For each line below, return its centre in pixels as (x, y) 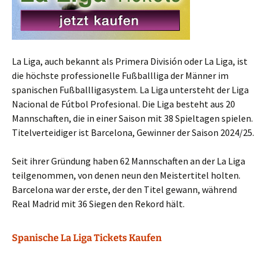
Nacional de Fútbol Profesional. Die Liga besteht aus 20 (123, 104)
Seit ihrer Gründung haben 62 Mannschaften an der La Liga (129, 161)
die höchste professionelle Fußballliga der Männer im (120, 76)
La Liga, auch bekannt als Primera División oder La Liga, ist (130, 61)
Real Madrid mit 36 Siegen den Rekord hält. (98, 204)
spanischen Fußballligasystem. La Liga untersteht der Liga (130, 90)
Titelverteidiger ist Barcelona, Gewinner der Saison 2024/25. (133, 133)
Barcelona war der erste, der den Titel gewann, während (124, 190)
